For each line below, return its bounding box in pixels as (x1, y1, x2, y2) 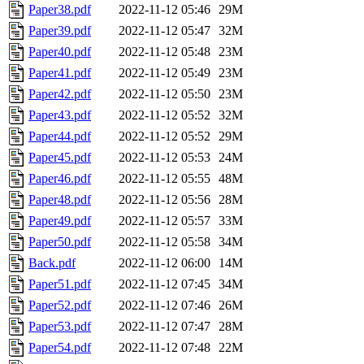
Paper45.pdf (28, 150, 91, 165)
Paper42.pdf (28, 87, 91, 102)
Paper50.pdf (28, 235, 91, 249)
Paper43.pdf (28, 108, 91, 123)
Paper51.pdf (28, 277, 91, 292)
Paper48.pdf (28, 193, 91, 207)
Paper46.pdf (28, 171, 91, 186)
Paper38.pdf (28, 2, 91, 17)
